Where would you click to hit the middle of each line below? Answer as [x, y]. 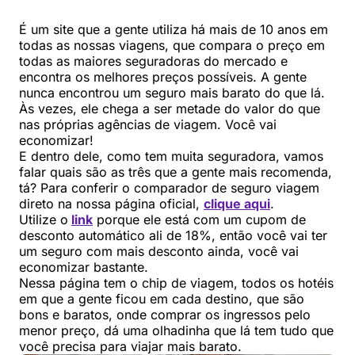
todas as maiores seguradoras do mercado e [153, 61]
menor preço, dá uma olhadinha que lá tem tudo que [176, 330]
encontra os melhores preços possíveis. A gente [163, 76]
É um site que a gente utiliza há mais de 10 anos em [174, 29]
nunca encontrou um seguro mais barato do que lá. [172, 92]
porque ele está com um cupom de [199, 219]
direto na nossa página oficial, [111, 203]
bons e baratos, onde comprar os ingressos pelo [165, 314]
